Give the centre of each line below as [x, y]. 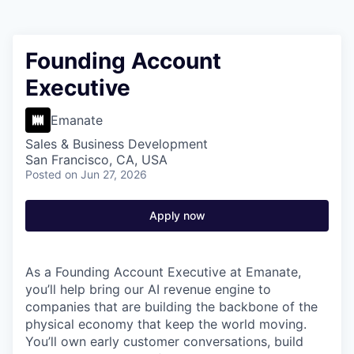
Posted [43, 174]
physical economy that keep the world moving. [166, 324]
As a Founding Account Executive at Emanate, [163, 272]
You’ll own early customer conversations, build [164, 341]
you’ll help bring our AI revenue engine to [148, 289]
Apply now [177, 215]
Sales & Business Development [117, 144]
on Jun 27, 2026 [106, 174]
